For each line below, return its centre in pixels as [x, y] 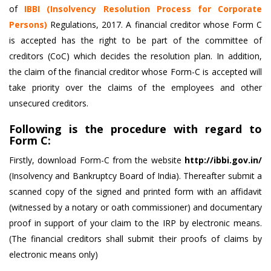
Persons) [28, 24]
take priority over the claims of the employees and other [135, 87]
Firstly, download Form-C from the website [97, 160]
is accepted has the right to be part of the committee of [135, 40]
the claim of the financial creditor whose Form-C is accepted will [135, 72]
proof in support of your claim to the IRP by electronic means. [135, 223]
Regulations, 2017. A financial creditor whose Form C [155, 24]
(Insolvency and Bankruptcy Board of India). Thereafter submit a [135, 176]
